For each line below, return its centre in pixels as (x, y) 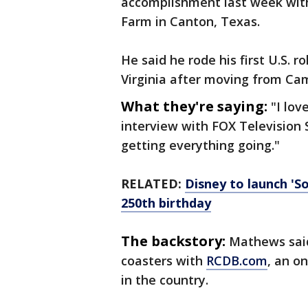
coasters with (164, 261)
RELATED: (153, 184)
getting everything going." (200, 145)
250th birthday (166, 203)
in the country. (166, 280)
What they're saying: (194, 107)
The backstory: (173, 241)
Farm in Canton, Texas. (192, 22)
